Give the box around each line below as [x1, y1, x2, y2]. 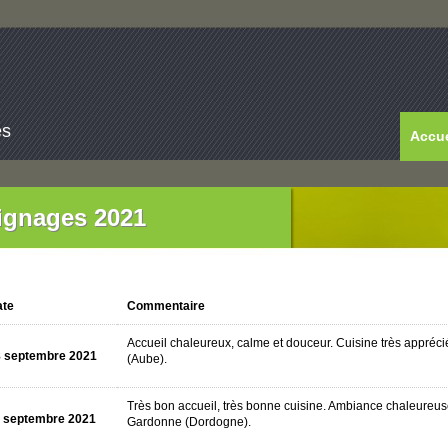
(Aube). [126, 352, 167, 366]
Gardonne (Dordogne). [126, 415, 251, 429]
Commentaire [126, 299, 205, 313]
